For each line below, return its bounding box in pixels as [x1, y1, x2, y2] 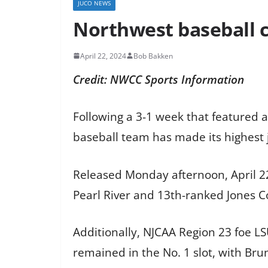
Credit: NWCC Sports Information [73, 71, 244, 87]
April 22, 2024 [80, 50, 126, 61]
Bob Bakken [133, 50, 173, 61]
